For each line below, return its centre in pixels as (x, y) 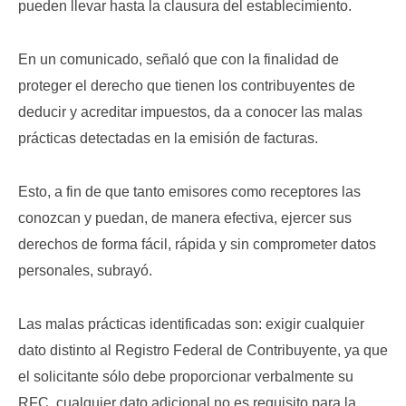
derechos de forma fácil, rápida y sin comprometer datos (197, 244)
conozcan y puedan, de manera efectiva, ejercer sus (185, 218)
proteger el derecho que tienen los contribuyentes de (187, 86)
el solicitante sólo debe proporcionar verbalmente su (186, 377)
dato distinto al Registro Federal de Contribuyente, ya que (203, 350)
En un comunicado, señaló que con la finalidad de (179, 59)
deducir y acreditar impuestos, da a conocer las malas (190, 112)
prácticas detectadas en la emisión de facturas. (168, 138)
